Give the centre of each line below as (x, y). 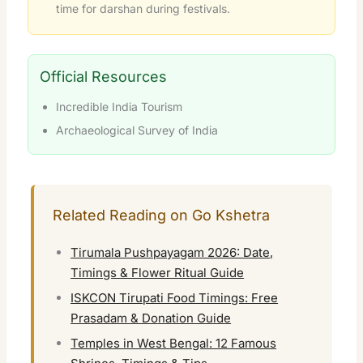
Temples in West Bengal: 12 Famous (174, 343)
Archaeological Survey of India (137, 130)
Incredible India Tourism (120, 106)
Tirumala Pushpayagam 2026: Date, (172, 252)
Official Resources (104, 76)
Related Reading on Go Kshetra (161, 215)
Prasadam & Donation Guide (151, 318)
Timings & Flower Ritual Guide (158, 272)
